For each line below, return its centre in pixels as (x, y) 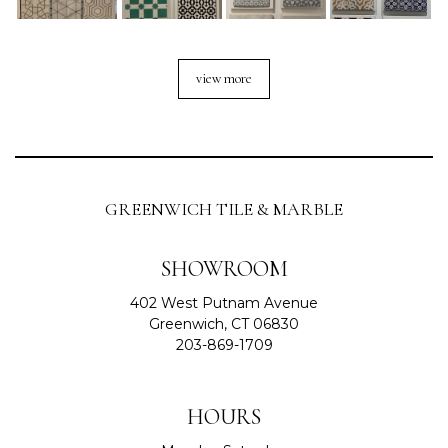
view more (224, 78)
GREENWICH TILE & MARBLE (224, 209)
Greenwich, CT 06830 (224, 324)
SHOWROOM (224, 269)
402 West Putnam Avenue (224, 303)
